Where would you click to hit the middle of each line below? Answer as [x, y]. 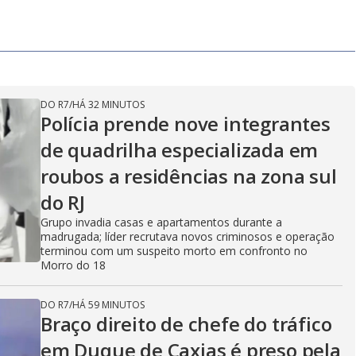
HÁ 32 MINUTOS [108, 104]
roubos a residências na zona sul [189, 176]
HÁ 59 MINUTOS [108, 305]
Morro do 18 [73, 265]
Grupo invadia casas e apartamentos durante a [161, 222]
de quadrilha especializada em [180, 150]
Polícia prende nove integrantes [186, 124]
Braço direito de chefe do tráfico [186, 324]
